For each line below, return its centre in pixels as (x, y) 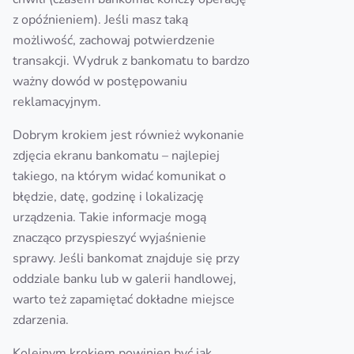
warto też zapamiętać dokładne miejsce (124, 299)
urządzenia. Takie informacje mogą (109, 217)
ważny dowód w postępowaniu (100, 81)
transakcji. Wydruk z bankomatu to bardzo (131, 61)
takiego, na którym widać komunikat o (119, 176)
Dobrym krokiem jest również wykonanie (128, 135)
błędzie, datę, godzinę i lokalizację (108, 197)
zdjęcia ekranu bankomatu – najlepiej (116, 156)
